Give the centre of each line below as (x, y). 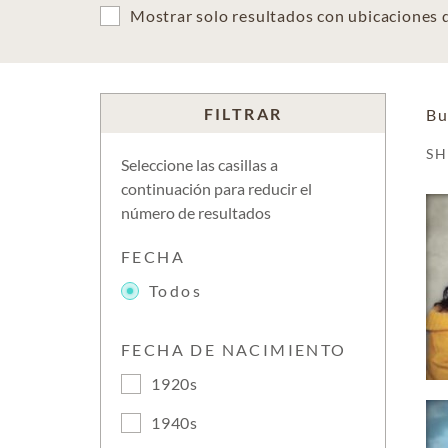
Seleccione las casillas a (199, 164)
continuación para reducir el (216, 188)
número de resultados (196, 212)
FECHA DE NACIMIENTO (234, 349)
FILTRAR (243, 113)
